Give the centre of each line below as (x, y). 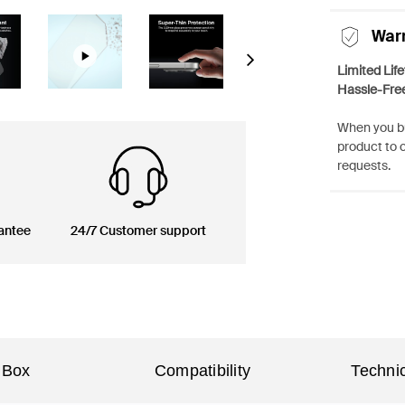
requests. (363, 165)
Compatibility (202, 371)
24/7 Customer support (138, 231)
